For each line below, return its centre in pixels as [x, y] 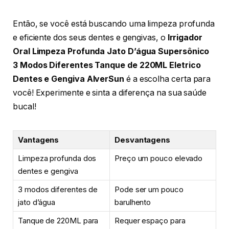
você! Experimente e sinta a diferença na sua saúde [110, 93]
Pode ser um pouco [149, 189]
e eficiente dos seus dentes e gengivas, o [90, 37]
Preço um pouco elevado [159, 158]
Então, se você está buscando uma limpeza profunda [114, 24]
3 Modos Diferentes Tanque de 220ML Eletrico [107, 65]
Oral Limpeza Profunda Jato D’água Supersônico [111, 51]
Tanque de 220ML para [58, 220]
